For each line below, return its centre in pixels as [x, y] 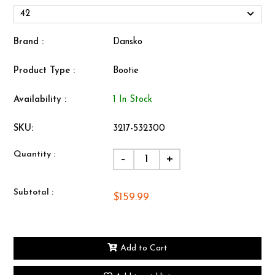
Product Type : [45, 71]
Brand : [29, 42]
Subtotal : [34, 192]
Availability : [40, 99]
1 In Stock [132, 99]
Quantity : [35, 154]
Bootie [126, 71]
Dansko [127, 42]
